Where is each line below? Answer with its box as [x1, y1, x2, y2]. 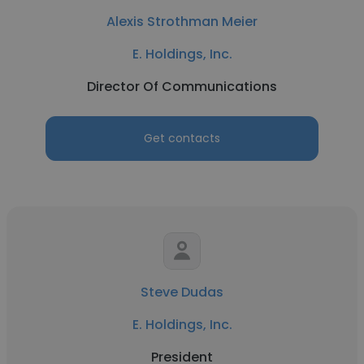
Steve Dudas [141, 283, 223, 301]
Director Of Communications [87, 77, 277, 96]
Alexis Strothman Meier [106, 12, 258, 31]
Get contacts [144, 130, 220, 146]
